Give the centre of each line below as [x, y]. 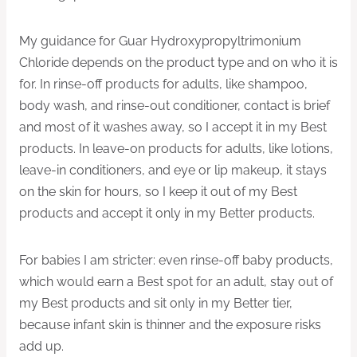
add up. [41, 346]
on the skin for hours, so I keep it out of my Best [158, 191]
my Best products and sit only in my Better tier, [156, 303]
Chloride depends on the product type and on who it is [178, 62]
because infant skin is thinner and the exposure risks [170, 324]
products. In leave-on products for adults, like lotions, [176, 148]
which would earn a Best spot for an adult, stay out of [176, 281]
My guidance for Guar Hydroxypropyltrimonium [160, 41]
